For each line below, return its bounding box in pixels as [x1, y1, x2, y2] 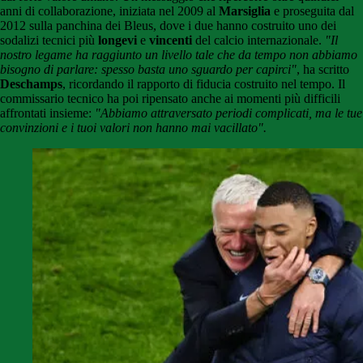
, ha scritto [297, 62, 349, 77]
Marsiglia [219, 4, 271, 19]
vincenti [149, 33, 192, 48]
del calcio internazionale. [192, 33, 322, 48]
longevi [98, 33, 137, 48]
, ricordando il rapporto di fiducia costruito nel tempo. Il [62, 77, 345, 92]
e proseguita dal [271, 4, 354, 19]
